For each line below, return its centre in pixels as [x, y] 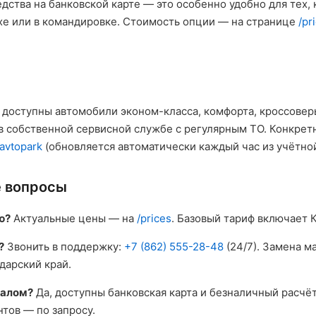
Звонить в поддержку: [64, 247]
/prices [154, 218]
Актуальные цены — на [74, 218]
